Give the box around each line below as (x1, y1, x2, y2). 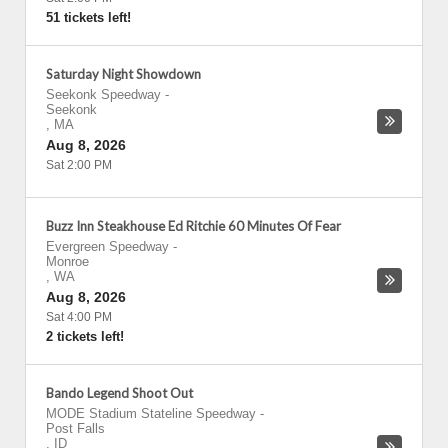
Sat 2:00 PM (46, 158, 112, 172)
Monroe (46, 254, 89, 269)
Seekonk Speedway (46, 87, 161, 102)
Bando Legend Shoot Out (46, 385, 193, 401)
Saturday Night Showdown (46, 66, 201, 82)
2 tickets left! (46, 329, 124, 344)
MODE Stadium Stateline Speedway (46, 406, 256, 421)
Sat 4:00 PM (46, 310, 112, 324)
